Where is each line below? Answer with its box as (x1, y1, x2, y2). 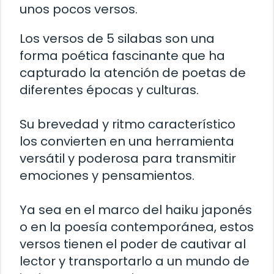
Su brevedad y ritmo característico (20, 115, 235, 133)
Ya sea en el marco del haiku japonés (20, 201, 252, 218)
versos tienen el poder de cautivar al (20, 235, 246, 253)
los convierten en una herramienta (20, 132, 234, 150)
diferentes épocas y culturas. (20, 81, 199, 98)
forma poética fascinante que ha (20, 46, 225, 64)
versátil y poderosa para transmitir (20, 149, 236, 167)
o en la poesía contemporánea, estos (20, 218, 254, 235)
